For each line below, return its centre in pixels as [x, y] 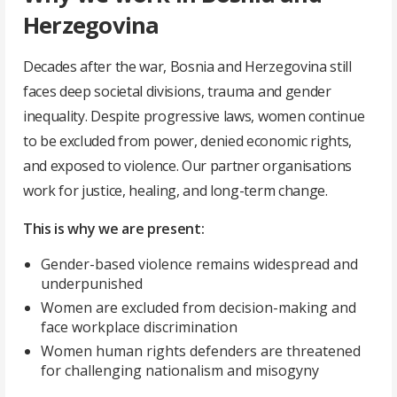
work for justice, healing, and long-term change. [175, 190]
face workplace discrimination [139, 327]
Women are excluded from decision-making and [198, 307]
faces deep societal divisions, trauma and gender [177, 91]
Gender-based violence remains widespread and [199, 264]
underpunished [92, 283]
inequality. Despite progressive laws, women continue [194, 116]
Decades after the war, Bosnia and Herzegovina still [187, 66]
